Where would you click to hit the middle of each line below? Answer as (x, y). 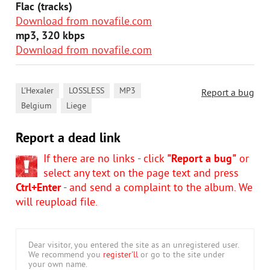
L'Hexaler (37, 91)
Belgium (36, 106)
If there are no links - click (105, 159)
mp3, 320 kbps (50, 36)
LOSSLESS (86, 91)
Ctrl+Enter (38, 188)
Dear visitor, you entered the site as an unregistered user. (134, 246)
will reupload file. (57, 203)
